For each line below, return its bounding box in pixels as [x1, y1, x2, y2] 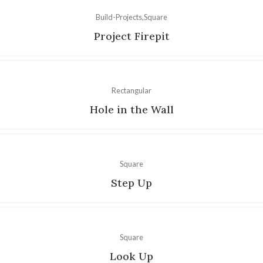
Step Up [111, 176, 152, 190]
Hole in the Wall [89, 102, 174, 116]
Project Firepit [93, 29, 170, 43]
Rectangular [112, 85, 151, 95]
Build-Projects [96, 12, 142, 22]
